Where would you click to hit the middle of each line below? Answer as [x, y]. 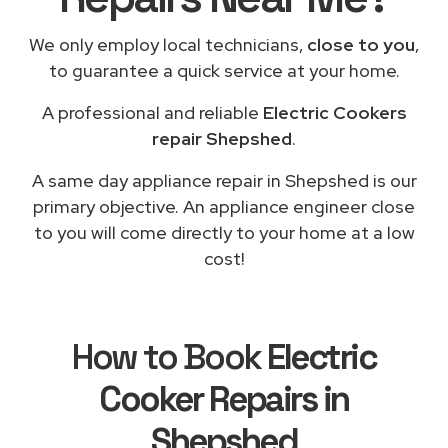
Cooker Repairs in [224, 398]
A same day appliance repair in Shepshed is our [224, 180]
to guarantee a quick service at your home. [224, 70]
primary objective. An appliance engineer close [224, 206]
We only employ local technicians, [168, 44]
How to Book [169, 356]
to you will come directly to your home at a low [224, 232]
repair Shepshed [222, 138]
